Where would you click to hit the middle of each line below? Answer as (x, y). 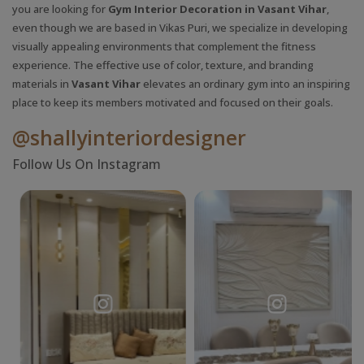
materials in (42, 83)
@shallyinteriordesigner (129, 137)
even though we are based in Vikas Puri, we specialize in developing (180, 27)
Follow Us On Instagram (87, 164)
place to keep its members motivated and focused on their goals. (173, 102)
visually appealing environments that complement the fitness (164, 46)
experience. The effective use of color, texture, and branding (163, 65)
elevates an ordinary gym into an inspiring (247, 83)
